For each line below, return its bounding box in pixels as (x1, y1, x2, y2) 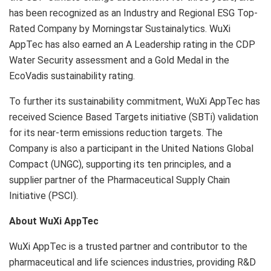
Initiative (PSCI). (9, 189, 78, 201)
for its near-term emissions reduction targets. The (9, 126, 223, 139)
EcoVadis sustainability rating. (9, 70, 135, 82)
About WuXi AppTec (9, 215, 99, 227)
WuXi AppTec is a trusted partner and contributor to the (9, 240, 247, 252)
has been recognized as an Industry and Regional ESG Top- (9, 7, 258, 19)
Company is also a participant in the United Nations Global (9, 142, 253, 154)
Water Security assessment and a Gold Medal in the (9, 54, 229, 66)
